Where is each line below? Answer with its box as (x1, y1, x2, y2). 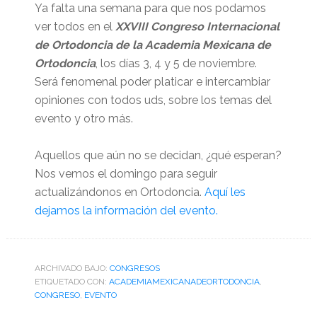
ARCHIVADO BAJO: (34, 263, 110, 273)
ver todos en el (34, 19, 115, 33)
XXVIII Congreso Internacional (115, 19, 279, 33)
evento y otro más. (34, 111, 133, 125)
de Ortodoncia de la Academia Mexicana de (34, 38, 271, 52)
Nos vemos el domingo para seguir (34, 166, 217, 180)
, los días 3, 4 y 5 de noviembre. (95, 56, 257, 70)
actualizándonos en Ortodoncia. (34, 185, 204, 199)
